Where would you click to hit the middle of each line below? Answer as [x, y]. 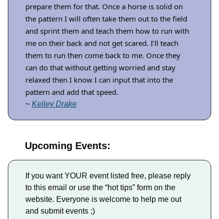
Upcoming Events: [68, 146]
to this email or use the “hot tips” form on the [100, 188]
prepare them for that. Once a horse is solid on [104, 7]
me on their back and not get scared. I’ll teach [102, 43]
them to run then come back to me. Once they [103, 55]
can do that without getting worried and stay [100, 68]
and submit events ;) [60, 211]
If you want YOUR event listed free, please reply [108, 176]
